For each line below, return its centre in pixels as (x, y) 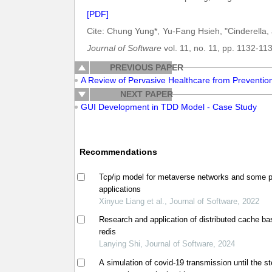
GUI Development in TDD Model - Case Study (169, 107)
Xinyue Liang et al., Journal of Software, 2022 (179, 201)
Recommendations (118, 152)
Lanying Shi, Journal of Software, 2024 (167, 244)
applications (120, 189)
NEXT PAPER (146, 94)
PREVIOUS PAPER (146, 67)
